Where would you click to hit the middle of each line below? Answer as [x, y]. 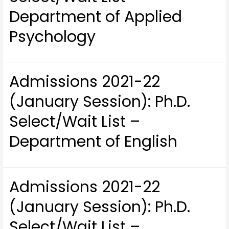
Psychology [53, 37]
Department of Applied [96, 17]
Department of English [94, 142]
